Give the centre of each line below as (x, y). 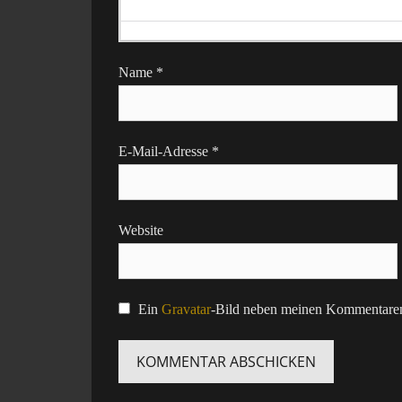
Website (141, 231)
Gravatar (186, 310)
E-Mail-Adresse (165, 152)
